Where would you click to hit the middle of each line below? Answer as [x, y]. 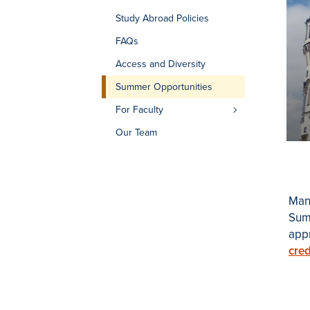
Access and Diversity [161, 64]
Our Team [136, 133]
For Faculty [139, 110]
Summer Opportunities [164, 87]
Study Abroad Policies [162, 18]
